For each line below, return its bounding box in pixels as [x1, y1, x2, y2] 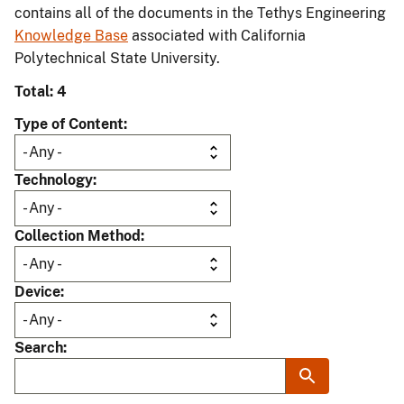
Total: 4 [14, 83, 67, 101]
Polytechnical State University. [14, 50, 220, 68]
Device [14, 283, 60, 301]
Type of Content [14, 115, 124, 133]
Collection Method [14, 227, 141, 245]
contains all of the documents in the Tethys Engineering [14, 5, 386, 23]
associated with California [128, 27, 306, 45]
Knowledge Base [14, 27, 128, 45]
